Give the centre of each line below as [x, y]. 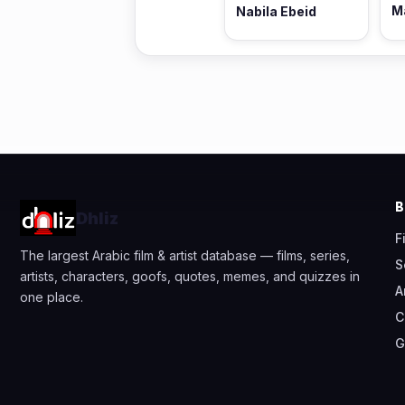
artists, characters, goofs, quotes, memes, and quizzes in [190, 277]
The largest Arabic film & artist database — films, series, [185, 256]
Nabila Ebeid [276, 11]
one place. [52, 297]
